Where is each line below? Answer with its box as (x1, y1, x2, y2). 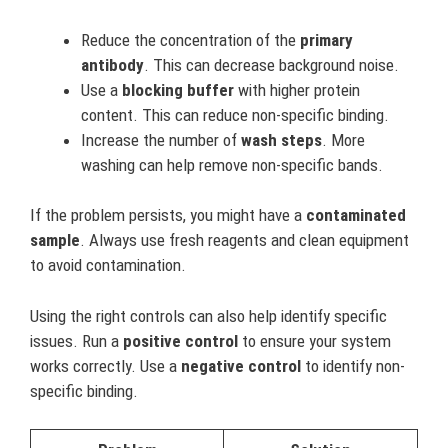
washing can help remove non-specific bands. (81, 154, 383, 175)
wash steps (241, 129, 322, 150)
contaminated (306, 205, 406, 225)
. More (322, 129, 365, 150)
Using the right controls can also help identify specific (30, 305, 387, 326)
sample (30, 230, 80, 250)
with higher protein (234, 79, 360, 100)
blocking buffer (122, 79, 234, 100)
